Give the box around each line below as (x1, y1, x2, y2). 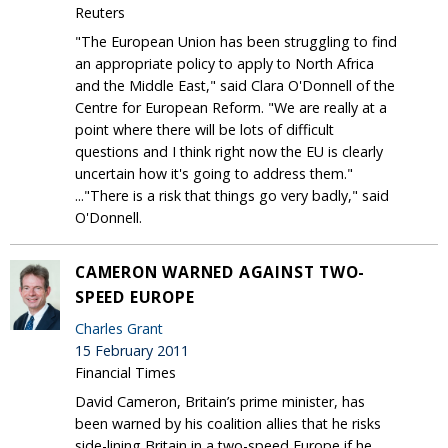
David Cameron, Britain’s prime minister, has (75, 391, 365, 411)
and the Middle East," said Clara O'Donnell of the (75, 75, 395, 95)
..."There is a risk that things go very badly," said (75, 185, 389, 205)
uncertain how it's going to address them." (75, 163, 353, 183)
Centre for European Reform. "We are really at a (75, 97, 387, 117)
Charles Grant (75, 318, 163, 338)
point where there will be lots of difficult (75, 119, 334, 139)
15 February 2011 (75, 340, 189, 360)
